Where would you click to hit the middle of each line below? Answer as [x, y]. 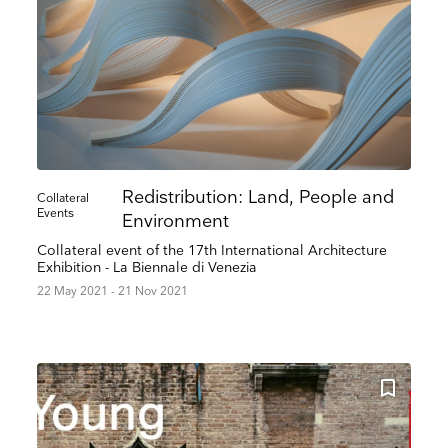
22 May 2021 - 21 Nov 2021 [113, 291]
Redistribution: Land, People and [258, 197]
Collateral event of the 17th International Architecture [212, 250]
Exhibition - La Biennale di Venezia [147, 267]
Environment [176, 221]
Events [56, 213]
